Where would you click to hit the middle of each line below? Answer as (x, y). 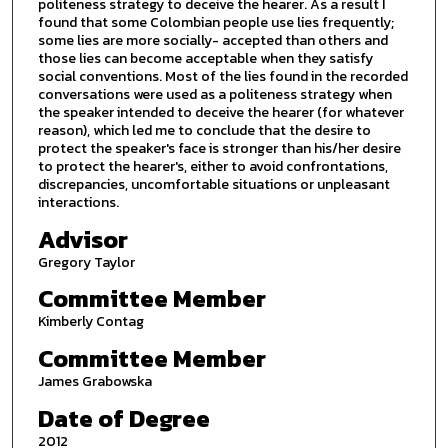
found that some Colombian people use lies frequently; (215, 23)
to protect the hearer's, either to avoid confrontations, (212, 167)
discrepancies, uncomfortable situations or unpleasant (213, 185)
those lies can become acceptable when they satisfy (205, 59)
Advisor (82, 239)
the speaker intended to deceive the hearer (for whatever (220, 113)
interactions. (78, 203)
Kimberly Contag (90, 322)
